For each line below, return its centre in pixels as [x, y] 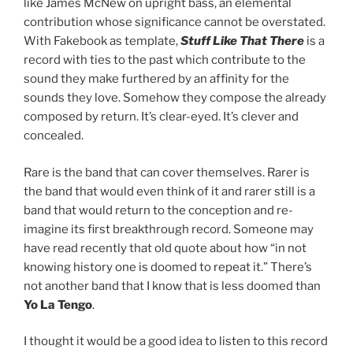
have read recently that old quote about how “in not [165, 248]
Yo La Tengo [58, 305]
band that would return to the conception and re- [158, 210]
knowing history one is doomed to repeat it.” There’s [168, 267]
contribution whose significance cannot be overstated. [175, 22]
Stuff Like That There [242, 41]
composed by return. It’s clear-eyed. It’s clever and [161, 117]
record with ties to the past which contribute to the [165, 60]
